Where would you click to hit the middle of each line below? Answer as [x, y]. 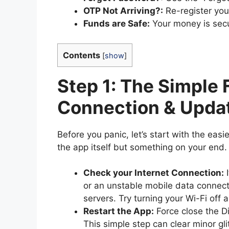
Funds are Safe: [117, 24]
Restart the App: [119, 211]
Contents [82, 55]
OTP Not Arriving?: [123, 11]
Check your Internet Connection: [154, 173]
